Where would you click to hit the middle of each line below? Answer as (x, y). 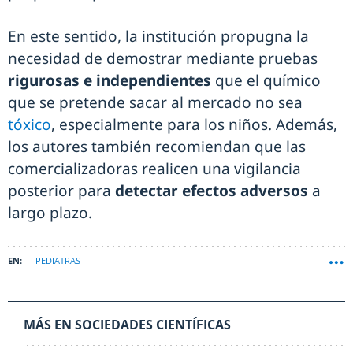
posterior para (61, 191)
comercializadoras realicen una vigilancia (154, 169)
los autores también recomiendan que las (157, 147)
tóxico (30, 125)
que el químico (266, 81)
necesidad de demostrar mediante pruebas (163, 59)
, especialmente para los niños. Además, (194, 125)
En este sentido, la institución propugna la (158, 37)
